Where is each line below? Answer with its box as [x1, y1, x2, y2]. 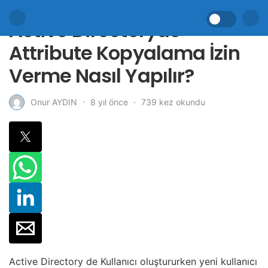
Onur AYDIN [31, 97, 77, 108]
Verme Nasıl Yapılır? [9, 62, 194, 89]
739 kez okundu [141, 96, 205, 107]
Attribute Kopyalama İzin [9, 39, 240, 66]
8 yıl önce [90, 96, 130, 107]
